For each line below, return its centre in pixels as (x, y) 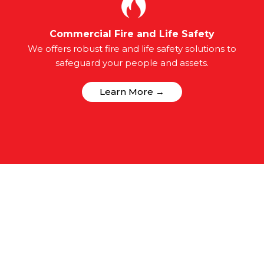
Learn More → (132, 92)
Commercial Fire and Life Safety (132, 34)
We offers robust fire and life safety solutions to (132, 49)
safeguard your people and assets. (132, 63)
